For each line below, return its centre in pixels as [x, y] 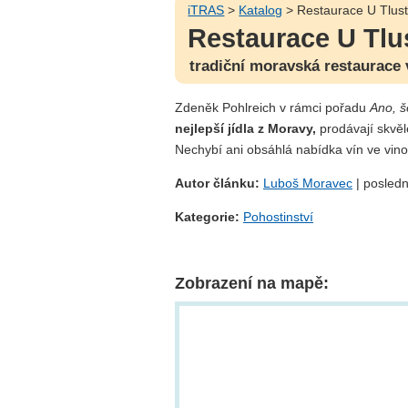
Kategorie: [207, 217]
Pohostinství [278, 217]
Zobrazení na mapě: [252, 284]
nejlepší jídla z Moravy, [245, 128]
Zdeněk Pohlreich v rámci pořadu [272, 107]
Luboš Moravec [308, 183]
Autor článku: [219, 183]
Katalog [261, 10]
